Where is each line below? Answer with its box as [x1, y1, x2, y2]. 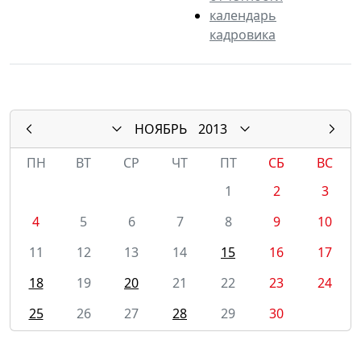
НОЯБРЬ [134, 119, 187, 138]
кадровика [210, 25, 276, 44]
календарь [210, 6, 276, 24]
